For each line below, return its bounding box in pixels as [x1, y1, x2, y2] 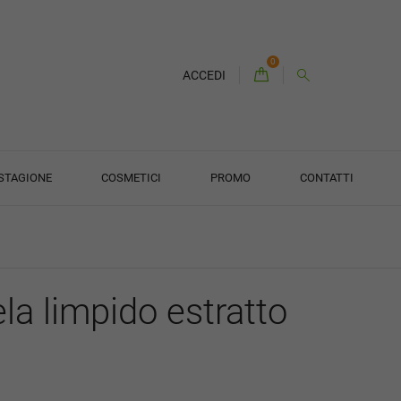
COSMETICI [100, 171, 161, 185]
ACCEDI [183, 67, 226, 82]
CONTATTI [299, 171, 354, 185]
